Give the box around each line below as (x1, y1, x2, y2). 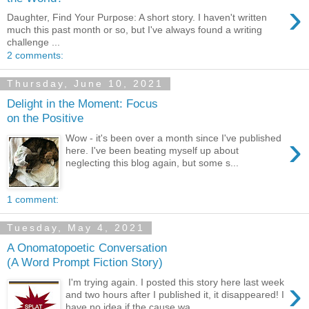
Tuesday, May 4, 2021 (7, 222, 145, 234)
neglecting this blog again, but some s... (66, 157, 239, 168)
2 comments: (7, 50, 63, 61)
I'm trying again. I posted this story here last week (66, 276, 285, 288)
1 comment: (7, 194, 59, 206)
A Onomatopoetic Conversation (7, 241, 167, 255)
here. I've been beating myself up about (66, 144, 239, 156)
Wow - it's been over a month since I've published (66, 132, 282, 143)
